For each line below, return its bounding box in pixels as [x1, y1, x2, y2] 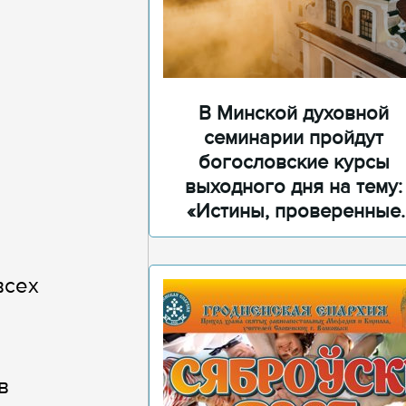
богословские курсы [198, 150, 390, 175]
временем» [243, 224, 344, 248]
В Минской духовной [198, 101, 389, 126]
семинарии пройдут [204, 126, 383, 150]
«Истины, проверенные [187, 199, 401, 224]
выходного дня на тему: [185, 175, 402, 199]
